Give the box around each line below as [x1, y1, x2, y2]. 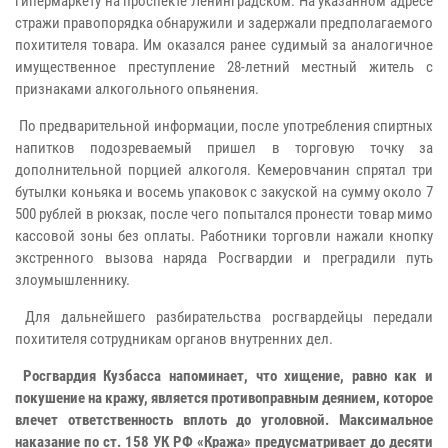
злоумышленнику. [15, 271, 130, 290]
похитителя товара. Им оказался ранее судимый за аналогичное [15, 36, 433, 55]
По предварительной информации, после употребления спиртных [15, 117, 433, 136]
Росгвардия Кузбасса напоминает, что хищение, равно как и [15, 367, 433, 386]
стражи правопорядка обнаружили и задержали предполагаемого [15, 14, 433, 33]
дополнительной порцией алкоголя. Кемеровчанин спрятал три [15, 161, 433, 180]
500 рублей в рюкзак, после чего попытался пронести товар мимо [15, 205, 433, 224]
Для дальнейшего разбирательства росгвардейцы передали [15, 308, 433, 327]
